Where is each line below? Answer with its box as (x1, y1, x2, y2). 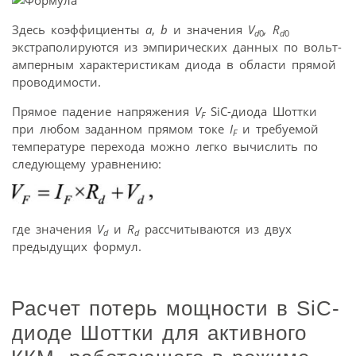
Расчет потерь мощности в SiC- (11, 296, 340, 321)
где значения (12, 220, 97, 237)
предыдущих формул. (12, 238, 141, 254)
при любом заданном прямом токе (12, 120, 230, 137)
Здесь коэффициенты (12, 21, 145, 37)
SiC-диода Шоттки (205, 103, 317, 119)
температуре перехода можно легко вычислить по (12, 137, 318, 154)
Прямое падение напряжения (12, 103, 195, 119)
